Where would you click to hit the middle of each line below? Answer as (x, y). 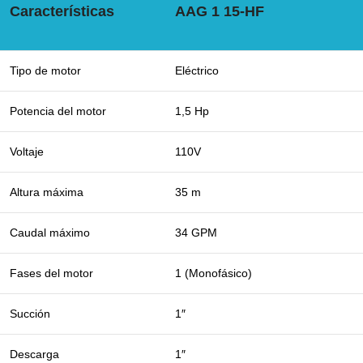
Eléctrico (197, 70)
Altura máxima (47, 192)
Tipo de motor (45, 70)
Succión (30, 314)
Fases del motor (51, 273)
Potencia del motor (58, 111)
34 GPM (196, 233)
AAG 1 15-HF (220, 11)
